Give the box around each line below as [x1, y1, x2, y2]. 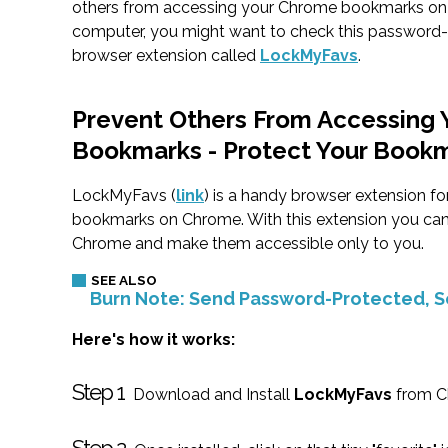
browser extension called [72, 46, 260, 66]
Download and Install [129, 385, 294, 405]
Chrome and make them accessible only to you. [72, 234, 424, 254]
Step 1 [72, 379, 124, 406]
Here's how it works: [72, 330, 235, 350]
